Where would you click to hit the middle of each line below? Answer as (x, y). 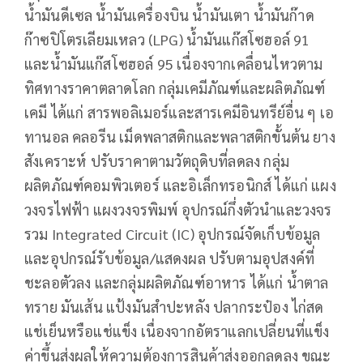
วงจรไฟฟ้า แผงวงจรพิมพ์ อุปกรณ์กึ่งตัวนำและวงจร (178, 209)
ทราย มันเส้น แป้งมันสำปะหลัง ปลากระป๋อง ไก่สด (174, 306)
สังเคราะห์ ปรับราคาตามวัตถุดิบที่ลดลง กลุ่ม (157, 160)
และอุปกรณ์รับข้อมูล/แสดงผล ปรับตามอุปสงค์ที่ (170, 258)
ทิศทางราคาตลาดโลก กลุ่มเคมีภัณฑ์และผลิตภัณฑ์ (175, 88)
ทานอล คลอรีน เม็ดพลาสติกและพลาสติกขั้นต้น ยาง (180, 136)
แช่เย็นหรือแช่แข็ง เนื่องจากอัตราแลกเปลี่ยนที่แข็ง (177, 331)
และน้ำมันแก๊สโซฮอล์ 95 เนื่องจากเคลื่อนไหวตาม (174, 63)
